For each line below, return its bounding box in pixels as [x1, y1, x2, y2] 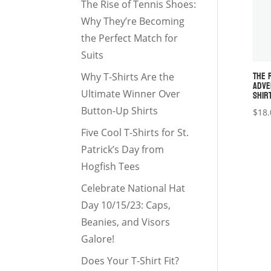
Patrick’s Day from [81, 143, 165, 156]
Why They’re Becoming [81, 15, 185, 28]
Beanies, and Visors [81, 215, 171, 229]
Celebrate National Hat [81, 181, 186, 195]
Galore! [81, 232, 115, 246]
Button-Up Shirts [81, 104, 158, 117]
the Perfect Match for [81, 31, 178, 45]
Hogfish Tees [81, 160, 140, 173]
